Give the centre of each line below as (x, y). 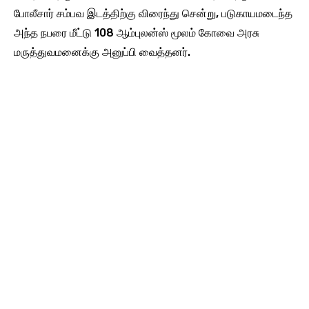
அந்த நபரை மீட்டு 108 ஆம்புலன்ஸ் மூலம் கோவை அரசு (137, 32)
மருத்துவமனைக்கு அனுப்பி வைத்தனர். (102, 52)
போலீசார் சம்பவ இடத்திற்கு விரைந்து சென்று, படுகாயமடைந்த (153, 13)
